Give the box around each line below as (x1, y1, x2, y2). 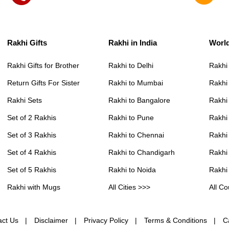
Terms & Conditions (144, 216, 208, 225)
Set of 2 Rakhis (7, 113, 57, 122)
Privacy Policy (84, 216, 129, 225)
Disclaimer (34, 216, 68, 225)
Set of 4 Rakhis (7, 148, 57, 157)
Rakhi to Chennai (108, 131, 164, 140)
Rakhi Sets (7, 96, 42, 105)
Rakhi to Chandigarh (108, 148, 175, 157)
